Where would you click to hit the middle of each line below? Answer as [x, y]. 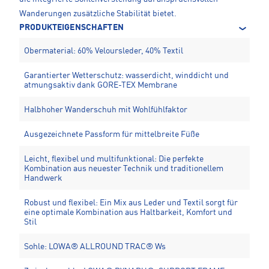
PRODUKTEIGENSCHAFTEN [71, 27]
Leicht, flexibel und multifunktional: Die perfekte [114, 159]
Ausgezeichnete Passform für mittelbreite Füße [112, 134]
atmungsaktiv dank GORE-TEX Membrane [101, 85]
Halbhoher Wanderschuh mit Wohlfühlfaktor [106, 110]
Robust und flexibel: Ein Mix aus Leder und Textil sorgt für [131, 203]
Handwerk [43, 178]
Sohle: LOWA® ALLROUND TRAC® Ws [95, 246]
